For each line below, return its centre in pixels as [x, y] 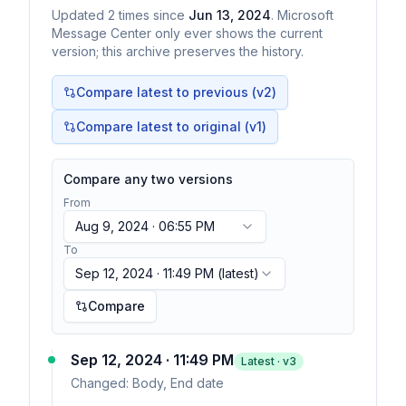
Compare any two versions [148, 179]
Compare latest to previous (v [170, 92]
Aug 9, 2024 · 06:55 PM [145, 226]
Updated [80, 14]
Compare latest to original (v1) [171, 126]
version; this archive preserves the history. [178, 51]
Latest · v [265, 361]
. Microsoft [302, 14]
